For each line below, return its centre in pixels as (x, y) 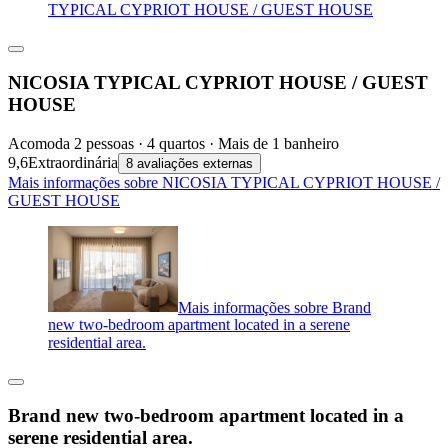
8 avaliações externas (189, 163)
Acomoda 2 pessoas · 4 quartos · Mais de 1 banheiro (173, 143)
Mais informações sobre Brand (274, 307)
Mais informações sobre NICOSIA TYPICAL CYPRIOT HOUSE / (224, 182)
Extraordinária (73, 162)
